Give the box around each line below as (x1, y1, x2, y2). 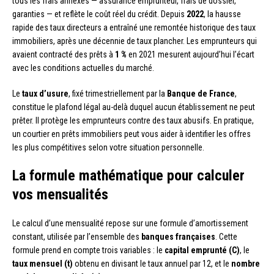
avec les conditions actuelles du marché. (12, 62, 154, 73)
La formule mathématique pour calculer (12, 166, 245, 184)
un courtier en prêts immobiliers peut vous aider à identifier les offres (12, 128, 251, 139)
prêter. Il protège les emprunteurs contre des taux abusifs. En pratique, (12, 115, 254, 125)
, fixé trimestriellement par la (68, 88, 167, 98)
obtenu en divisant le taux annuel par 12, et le (73, 258, 231, 268)
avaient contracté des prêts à (12, 49, 115, 59)
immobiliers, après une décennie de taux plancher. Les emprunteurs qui (12, 35, 257, 46)
